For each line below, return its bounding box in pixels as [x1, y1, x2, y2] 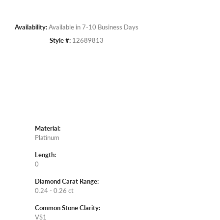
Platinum [35, 133, 59, 142]
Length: [35, 150, 56, 159]
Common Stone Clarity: [35, 203, 100, 212]
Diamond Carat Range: [35, 176, 99, 186]
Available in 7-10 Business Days [49, 22, 138, 31]
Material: [35, 123, 60, 133]
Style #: [50, 35, 71, 45]
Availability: [15, 22, 47, 31]
